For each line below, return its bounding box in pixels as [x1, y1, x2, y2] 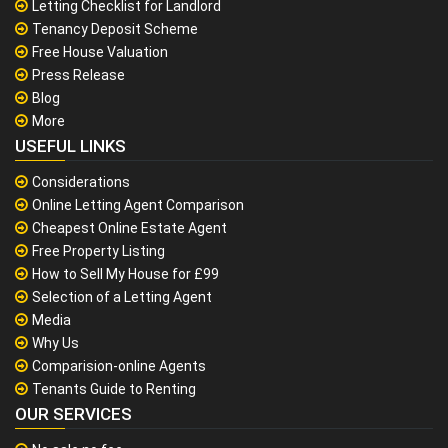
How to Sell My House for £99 [32, 266, 219, 283]
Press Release [32, 67, 125, 84]
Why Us [32, 335, 79, 352]
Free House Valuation [32, 44, 168, 61]
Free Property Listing [32, 243, 165, 260]
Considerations [32, 174, 130, 191]
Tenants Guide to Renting [32, 381, 196, 398]
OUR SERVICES [15, 404, 132, 425]
